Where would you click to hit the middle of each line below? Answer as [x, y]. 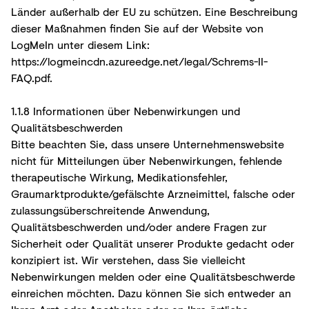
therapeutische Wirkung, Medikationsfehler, [119, 177]
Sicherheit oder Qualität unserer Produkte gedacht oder [153, 243]
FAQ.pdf [30, 77]
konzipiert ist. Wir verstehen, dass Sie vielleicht [128, 259]
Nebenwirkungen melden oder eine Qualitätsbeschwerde [153, 276]
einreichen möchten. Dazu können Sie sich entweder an [151, 292]
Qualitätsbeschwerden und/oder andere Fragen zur [139, 226]
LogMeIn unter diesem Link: [80, 44]
